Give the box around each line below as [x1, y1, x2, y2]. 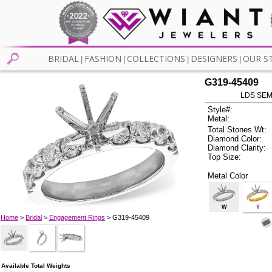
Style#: [208, 105, 233, 115]
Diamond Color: [208, 134, 262, 143]
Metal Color [208, 171, 248, 180]
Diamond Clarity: [208, 143, 267, 152]
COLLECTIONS [126, 53, 185, 65]
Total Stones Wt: [208, 124, 267, 134]
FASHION [84, 53, 121, 65]
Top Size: [208, 152, 242, 161]
